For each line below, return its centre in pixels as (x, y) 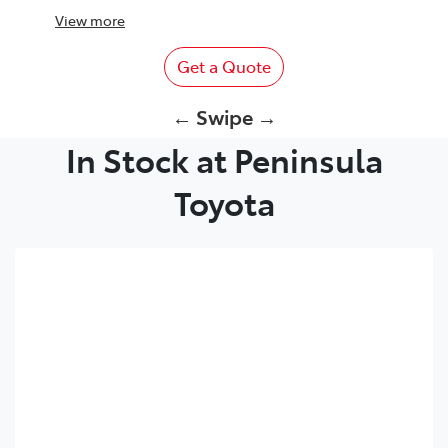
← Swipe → (224, 115)
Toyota (224, 201)
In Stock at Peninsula (224, 158)
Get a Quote (224, 65)
